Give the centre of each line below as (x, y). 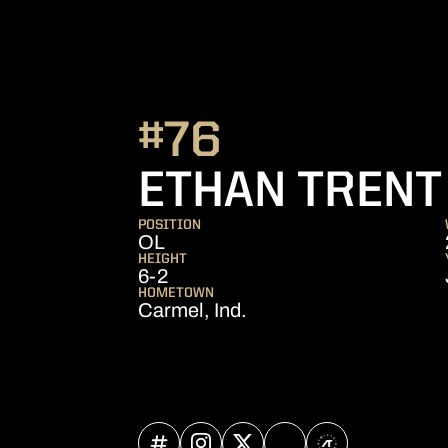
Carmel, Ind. (192, 310)
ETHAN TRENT (290, 193)
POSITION (169, 225)
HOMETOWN (176, 293)
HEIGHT (162, 259)
